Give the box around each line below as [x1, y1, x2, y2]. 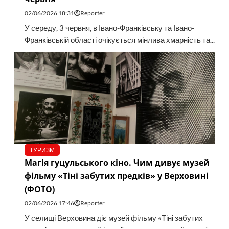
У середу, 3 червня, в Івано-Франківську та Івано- [24, 24, 194, 33]
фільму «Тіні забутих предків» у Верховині [24, 170, 209, 182]
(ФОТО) [24, 184, 55, 195]
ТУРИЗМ [29, 146, 55, 154]
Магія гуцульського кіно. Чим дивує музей [24, 157, 210, 169]
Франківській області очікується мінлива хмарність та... [24, 36, 215, 45]
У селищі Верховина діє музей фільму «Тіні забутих [24, 214, 203, 223]
